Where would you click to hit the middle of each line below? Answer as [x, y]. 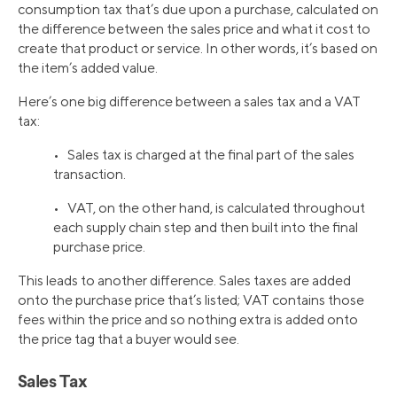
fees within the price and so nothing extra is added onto [188, 320]
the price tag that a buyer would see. [128, 339]
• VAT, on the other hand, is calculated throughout [209, 208]
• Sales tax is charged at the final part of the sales [204, 155]
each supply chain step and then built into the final [206, 228]
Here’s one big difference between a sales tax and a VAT [189, 102]
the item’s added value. [88, 68]
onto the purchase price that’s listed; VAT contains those [191, 300]
